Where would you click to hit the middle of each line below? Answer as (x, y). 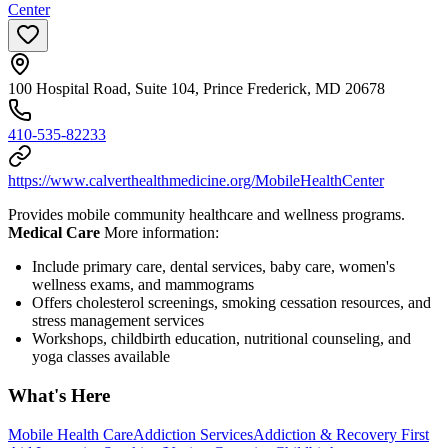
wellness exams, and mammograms (143, 285)
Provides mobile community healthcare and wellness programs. (206, 215)
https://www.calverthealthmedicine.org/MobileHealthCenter (196, 181)
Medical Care (54, 233)
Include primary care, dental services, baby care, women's (213, 267)
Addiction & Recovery (327, 434)
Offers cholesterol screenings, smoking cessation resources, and (231, 303)
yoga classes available (101, 357)
